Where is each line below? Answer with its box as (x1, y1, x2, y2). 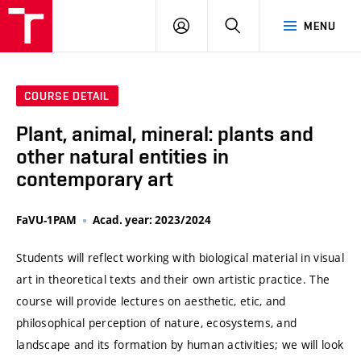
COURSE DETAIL (24, 89, 110, 103)
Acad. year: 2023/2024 (93, 213, 211, 228)
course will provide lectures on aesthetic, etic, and (16, 293, 286, 309)
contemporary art (16, 167, 173, 192)
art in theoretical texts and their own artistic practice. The (16, 272, 330, 288)
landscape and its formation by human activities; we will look (16, 337, 344, 353)
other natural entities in (16, 144, 229, 169)
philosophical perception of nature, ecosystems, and (16, 315, 297, 331)
